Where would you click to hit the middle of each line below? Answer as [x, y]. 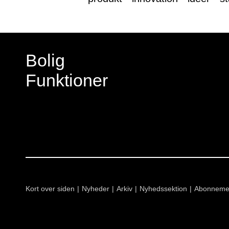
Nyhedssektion [163, 189]
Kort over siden [50, 189]
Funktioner [67, 81]
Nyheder [96, 189]
